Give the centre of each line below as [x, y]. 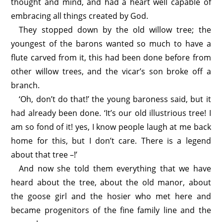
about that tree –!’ [44, 155]
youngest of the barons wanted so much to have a [111, 44]
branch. [26, 85]
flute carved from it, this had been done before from [111, 57]
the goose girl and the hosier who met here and [111, 196]
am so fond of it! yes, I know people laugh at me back [111, 127]
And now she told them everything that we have [115, 168]
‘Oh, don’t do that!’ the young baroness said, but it [115, 99]
